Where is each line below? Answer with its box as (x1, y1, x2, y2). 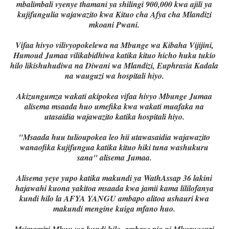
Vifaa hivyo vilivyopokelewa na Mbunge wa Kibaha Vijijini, (15, 39, 214, 51)
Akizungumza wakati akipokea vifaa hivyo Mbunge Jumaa (16, 90, 213, 102)
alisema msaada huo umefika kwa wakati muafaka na (25, 101, 204, 112)
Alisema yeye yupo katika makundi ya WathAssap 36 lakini (16, 172, 213, 184)
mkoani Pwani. (89, 19, 140, 31)
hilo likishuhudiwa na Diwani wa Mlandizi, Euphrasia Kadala (10, 60, 219, 72)
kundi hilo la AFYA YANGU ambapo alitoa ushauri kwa (19, 193, 210, 204)
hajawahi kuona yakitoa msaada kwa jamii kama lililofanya (15, 182, 214, 194)
